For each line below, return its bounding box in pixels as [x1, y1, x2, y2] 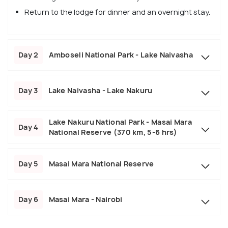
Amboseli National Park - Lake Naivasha [48, 49, 193, 60]
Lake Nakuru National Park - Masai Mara [48, 117, 192, 127]
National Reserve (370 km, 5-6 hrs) [48, 127, 178, 137]
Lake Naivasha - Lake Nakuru [48, 85, 153, 95]
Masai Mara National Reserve [48, 158, 154, 168]
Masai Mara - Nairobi [48, 194, 123, 204]
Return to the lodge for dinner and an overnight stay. [24, 7, 210, 17]
